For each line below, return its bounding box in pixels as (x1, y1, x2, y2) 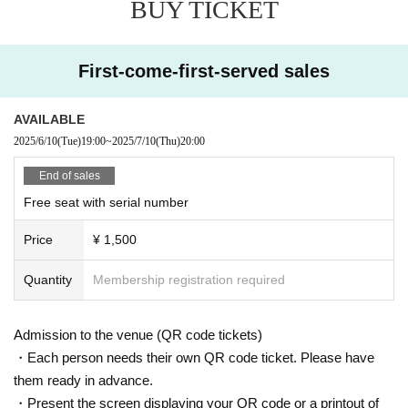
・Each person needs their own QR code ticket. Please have (14, 349, 374, 365)
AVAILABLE (14, 111, 85, 127)
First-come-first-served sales (78, 60, 330, 81)
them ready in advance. (14, 372, 153, 388)
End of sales (38, 168, 100, 182)
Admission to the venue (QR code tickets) (14, 326, 262, 342)
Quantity (24, 271, 72, 287)
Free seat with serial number (24, 194, 189, 209)
